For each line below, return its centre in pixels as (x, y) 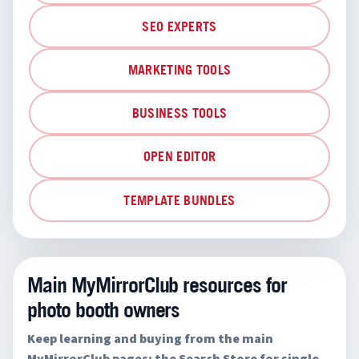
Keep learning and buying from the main (151, 338)
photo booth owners (104, 309)
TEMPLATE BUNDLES (179, 200)
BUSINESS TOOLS (179, 113)
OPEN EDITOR (179, 157)
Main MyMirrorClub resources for (157, 284)
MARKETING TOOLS (179, 70)
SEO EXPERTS (179, 26)
